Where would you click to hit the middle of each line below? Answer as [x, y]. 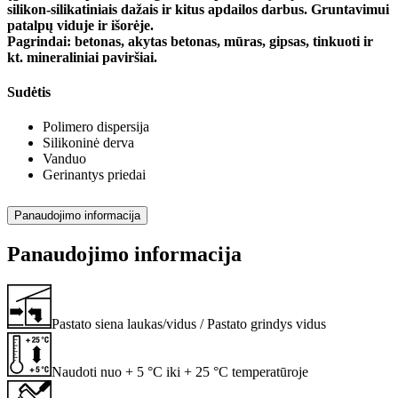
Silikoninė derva [88, 143]
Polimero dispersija [96, 127]
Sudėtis [29, 92]
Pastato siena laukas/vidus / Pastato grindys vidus [189, 323]
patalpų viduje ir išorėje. [80, 25]
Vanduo [64, 159]
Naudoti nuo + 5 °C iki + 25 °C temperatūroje [180, 371]
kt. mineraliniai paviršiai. [82, 57]
